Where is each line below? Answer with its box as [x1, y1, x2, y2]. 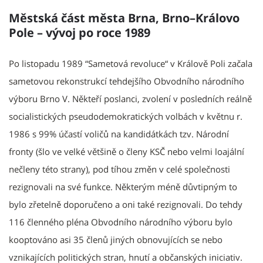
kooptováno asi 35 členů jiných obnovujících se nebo [9, 233, 222, 245]
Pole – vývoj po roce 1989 [9, 24, 150, 41]
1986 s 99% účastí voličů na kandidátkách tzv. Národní [9, 127, 229, 140]
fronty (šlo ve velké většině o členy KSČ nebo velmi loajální [9, 145, 244, 157]
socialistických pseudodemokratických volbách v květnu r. [9, 110, 242, 122]
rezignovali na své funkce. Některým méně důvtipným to [9, 180, 237, 193]
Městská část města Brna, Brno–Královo [9, 9, 240, 26]
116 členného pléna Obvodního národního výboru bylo [9, 215, 232, 228]
